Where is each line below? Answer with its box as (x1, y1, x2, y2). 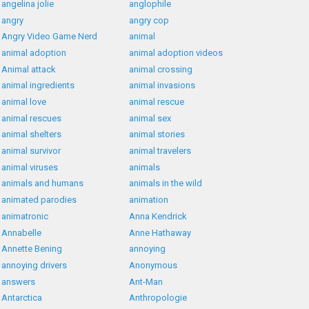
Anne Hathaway (129, 227, 192, 238)
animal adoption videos (129, 47, 223, 58)
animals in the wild (129, 178, 203, 189)
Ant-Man (129, 276, 163, 287)
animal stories (129, 129, 186, 140)
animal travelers (129, 146, 192, 157)
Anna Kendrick (129, 210, 188, 221)
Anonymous (129, 259, 178, 270)
